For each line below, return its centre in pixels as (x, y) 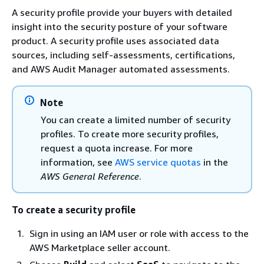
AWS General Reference (90, 176)
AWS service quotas (159, 162)
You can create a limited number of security (136, 119)
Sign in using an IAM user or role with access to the (139, 233)
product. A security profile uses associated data (115, 40)
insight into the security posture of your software (120, 26)
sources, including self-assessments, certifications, (123, 55)
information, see (78, 162)
